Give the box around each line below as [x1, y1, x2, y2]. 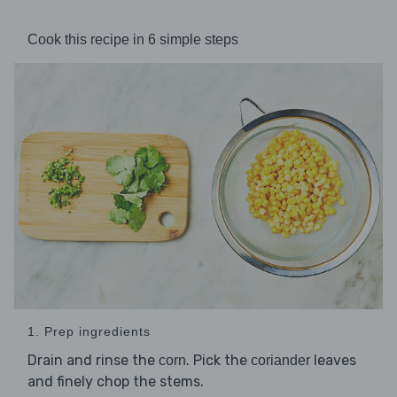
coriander [251, 353, 310, 369]
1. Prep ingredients [27, 324, 151, 339]
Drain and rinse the [27, 352, 159, 370]
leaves [310, 352, 356, 370]
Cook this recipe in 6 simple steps [27, 32, 238, 48]
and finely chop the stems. [27, 373, 204, 391]
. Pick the [186, 352, 251, 370]
